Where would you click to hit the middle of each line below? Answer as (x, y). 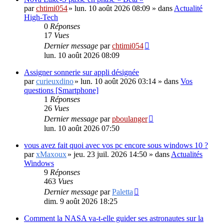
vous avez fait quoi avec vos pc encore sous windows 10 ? (116, 145)
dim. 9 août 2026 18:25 (81, 201)
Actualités (187, 154)
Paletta (122, 192)
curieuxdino (55, 81)
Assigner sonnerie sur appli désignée (81, 72)
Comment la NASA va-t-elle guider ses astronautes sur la (114, 218)
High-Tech (41, 17)
